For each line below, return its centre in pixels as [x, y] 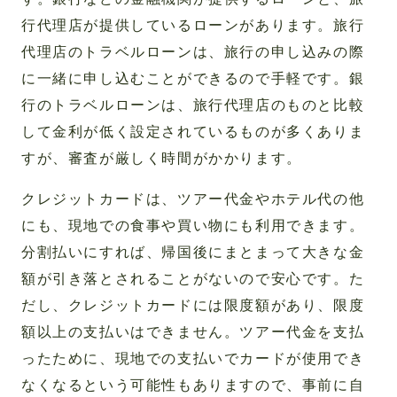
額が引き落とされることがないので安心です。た [193, 279]
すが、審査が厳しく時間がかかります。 [162, 159]
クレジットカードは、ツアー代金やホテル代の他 [193, 199]
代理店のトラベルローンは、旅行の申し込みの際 [193, 52]
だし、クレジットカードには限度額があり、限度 [193, 306]
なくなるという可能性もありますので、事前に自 [193, 385]
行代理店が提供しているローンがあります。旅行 [193, 26]
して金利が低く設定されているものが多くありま [193, 132]
